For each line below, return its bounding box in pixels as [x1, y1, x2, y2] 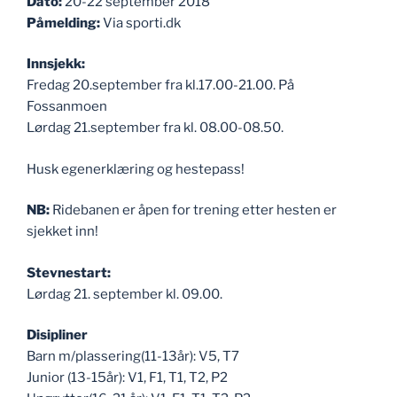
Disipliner [27, 327, 88, 343]
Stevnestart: [27, 264, 111, 281]
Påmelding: [27, 14, 100, 31]
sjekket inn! [27, 223, 98, 239]
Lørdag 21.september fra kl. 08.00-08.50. [27, 120, 284, 136]
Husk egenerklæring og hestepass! [27, 160, 245, 177]
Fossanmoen [27, 98, 107, 114]
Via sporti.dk [100, 14, 181, 31]
